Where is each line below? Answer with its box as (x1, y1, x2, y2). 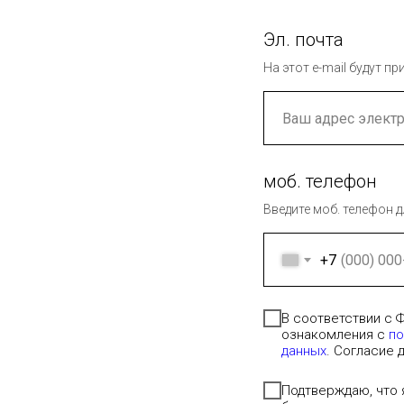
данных (281, 343, 326, 359)
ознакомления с (281, 326, 389, 343)
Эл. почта (263, 29, 344, 50)
